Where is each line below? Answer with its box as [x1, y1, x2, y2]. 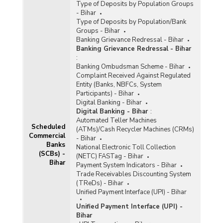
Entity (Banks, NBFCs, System [76, 80, 162, 89]
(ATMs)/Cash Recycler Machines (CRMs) [76, 124, 194, 134]
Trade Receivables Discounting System [76, 169, 191, 179]
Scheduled [31, 122, 65, 131]
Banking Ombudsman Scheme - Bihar [76, 62, 185, 71]
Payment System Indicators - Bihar [76, 160, 177, 170]
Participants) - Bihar [76, 89, 134, 98]
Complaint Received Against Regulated [76, 71, 191, 80]
